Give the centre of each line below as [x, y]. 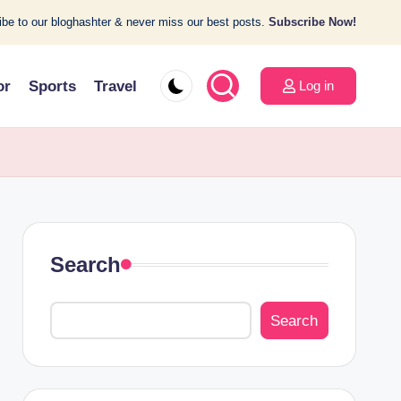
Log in [316, 85]
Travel [115, 86]
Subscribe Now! [312, 22]
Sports [52, 86]
